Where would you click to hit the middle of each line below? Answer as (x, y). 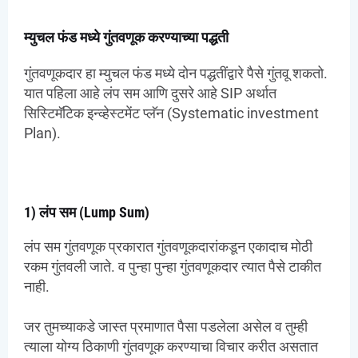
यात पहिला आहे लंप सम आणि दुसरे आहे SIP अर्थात (150, 93)
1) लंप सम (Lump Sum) (88, 213)
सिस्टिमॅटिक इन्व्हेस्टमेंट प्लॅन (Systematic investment (171, 113)
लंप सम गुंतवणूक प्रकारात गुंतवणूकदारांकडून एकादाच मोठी (168, 247)
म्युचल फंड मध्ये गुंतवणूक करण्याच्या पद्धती (126, 38)
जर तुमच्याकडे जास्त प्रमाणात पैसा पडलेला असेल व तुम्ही (166, 327)
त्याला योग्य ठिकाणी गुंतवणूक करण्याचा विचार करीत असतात (171, 347)
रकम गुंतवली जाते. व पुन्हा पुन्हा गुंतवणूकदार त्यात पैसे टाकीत (173, 267)
